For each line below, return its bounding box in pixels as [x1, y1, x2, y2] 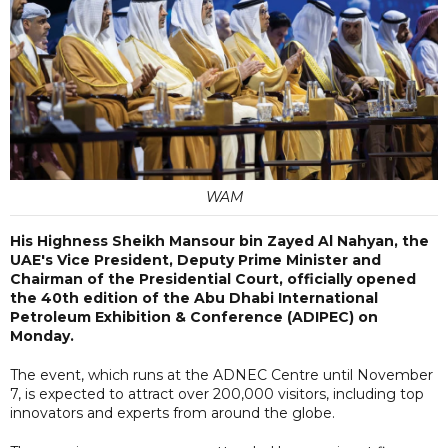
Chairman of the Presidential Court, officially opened [10, 269, 416, 288]
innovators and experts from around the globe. [10, 403, 335, 422]
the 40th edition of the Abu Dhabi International [10, 288, 378, 307]
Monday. [10, 326, 74, 345]
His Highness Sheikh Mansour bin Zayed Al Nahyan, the [10, 231, 429, 250]
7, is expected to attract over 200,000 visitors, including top [10, 384, 424, 403]
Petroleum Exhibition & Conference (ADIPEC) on [10, 307, 378, 326]
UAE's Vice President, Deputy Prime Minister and [10, 250, 381, 269]
